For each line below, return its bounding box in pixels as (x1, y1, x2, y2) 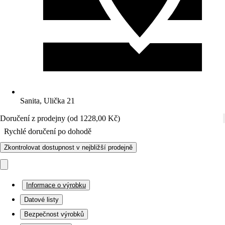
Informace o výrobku (26, 181, 86, 189)
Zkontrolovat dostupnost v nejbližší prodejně (4, 144, 133, 151)
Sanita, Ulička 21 (20, 96, 75, 105)
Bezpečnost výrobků (24, 210, 84, 218)
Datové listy (24, 196, 59, 203)
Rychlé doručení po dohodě (4, 127, 91, 136)
